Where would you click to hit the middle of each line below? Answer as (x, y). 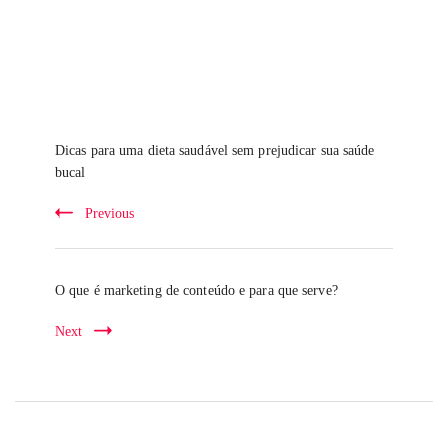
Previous (109, 212)
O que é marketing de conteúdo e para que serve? (196, 289)
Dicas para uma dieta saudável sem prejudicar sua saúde (215, 149)
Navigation (65, 151)
